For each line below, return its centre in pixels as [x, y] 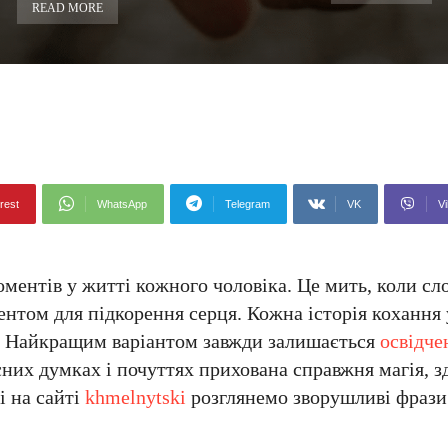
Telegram [247, 204]
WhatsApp [122, 204]
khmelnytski [135, 397]
